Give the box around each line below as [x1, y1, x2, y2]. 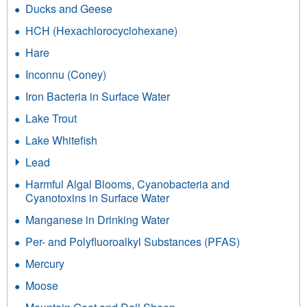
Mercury [25, 256, 64, 272]
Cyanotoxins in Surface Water [25, 190, 169, 206]
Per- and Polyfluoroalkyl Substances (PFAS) [25, 234, 240, 250]
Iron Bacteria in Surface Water [25, 88, 170, 105]
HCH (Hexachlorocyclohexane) [25, 23, 177, 39]
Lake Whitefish [25, 132, 97, 149]
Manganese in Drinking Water [25, 212, 169, 228]
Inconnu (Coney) [25, 66, 106, 83]
